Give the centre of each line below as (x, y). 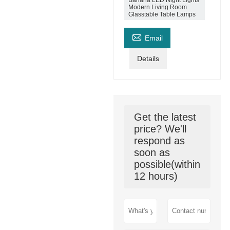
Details (148, 59)
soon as (152, 153)
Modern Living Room (158, 7)
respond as (160, 141)
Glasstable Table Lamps (162, 15)
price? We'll (160, 129)
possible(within (167, 165)
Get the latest (165, 117)
